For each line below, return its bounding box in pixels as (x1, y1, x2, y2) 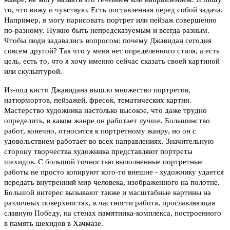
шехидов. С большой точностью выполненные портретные (4, 158, 203, 166)
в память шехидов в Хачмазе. (4, 219, 103, 228)
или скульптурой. (4, 67, 62, 76)
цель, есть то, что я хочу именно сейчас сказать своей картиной (4, 57, 220, 66)
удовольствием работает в (4, 137, 92, 146)
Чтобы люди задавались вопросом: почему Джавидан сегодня (4, 36, 212, 45)
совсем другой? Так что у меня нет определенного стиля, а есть (4, 47, 220, 55)
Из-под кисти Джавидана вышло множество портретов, (4, 86, 190, 94)
